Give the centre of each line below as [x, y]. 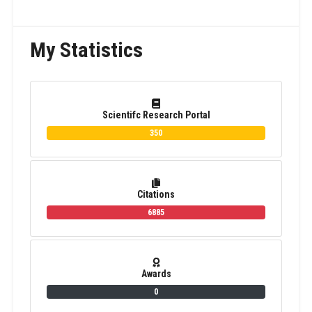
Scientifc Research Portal [156, 115]
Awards [156, 273]
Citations [156, 194]
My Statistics [86, 49]
